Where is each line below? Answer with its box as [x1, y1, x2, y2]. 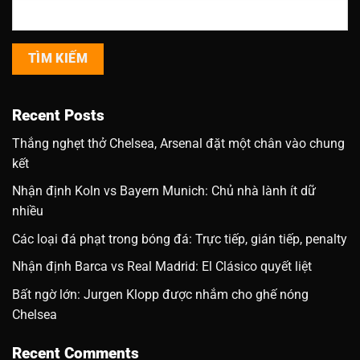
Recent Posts [12, 106, 104, 125]
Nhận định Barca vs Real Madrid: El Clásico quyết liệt [12, 259, 312, 275]
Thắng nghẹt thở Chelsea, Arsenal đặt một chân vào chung [12, 135, 345, 151]
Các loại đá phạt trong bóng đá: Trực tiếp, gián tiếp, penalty [12, 231, 347, 247]
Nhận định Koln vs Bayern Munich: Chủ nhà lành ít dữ [12, 183, 316, 199]
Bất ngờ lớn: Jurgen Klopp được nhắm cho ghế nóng [12, 287, 309, 303]
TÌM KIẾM [27, 51, 88, 66]
